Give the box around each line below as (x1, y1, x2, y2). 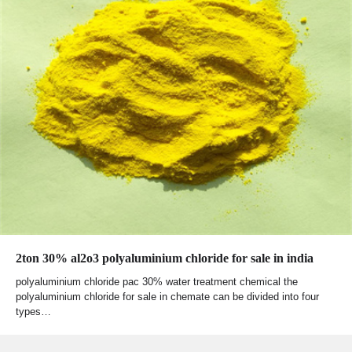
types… (16, 306, 51, 318)
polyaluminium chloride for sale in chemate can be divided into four (16, 291, 319, 303)
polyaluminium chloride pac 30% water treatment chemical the (16, 276, 298, 288)
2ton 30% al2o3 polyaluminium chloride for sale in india (16, 251, 313, 266)
